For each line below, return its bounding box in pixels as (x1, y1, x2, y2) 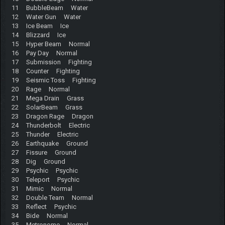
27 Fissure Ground (11, 148, 76, 156)
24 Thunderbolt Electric (11, 121, 90, 129)
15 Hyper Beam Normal (11, 40, 90, 48)
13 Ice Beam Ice (11, 22, 69, 30)
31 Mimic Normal (11, 184, 72, 192)
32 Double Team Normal (11, 193, 93, 201)
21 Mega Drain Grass (11, 94, 84, 102)
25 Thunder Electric (11, 130, 78, 138)
